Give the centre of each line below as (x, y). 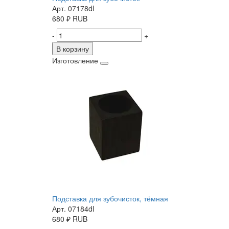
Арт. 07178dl (73, 8)
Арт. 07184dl (73, 209)
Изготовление (75, 61)
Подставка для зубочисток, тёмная (110, 199)
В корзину (73, 49)
